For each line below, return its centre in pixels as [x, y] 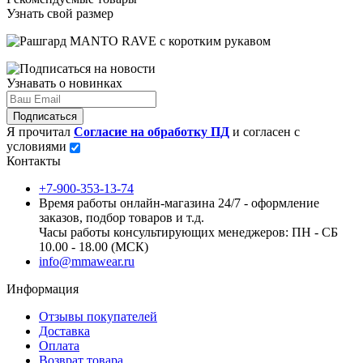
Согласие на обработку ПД [152, 131]
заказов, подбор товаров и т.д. [122, 217]
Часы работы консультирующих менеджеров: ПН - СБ [188, 232]
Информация [43, 288]
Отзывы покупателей [98, 316]
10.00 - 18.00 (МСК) [94, 246]
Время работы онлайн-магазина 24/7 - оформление [179, 203]
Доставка [64, 331]
